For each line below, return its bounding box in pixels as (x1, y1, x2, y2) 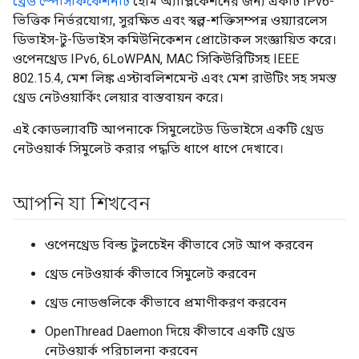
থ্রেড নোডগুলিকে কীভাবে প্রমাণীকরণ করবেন (45, 295, 287, 311)
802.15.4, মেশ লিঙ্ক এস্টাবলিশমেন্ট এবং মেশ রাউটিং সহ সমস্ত (13, 71, 337, 87)
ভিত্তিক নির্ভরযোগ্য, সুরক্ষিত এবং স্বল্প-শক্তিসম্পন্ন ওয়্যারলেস (13, 13, 327, 29)
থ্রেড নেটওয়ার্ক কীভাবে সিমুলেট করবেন (45, 266, 256, 282)
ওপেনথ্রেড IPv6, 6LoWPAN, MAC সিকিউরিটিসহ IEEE (13, 51, 299, 67)
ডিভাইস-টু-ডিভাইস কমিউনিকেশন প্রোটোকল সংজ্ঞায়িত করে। (13, 32, 337, 48)
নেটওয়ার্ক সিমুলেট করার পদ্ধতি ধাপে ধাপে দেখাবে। (13, 141, 284, 157)
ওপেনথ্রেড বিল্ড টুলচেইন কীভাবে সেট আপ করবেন (45, 237, 313, 253)
